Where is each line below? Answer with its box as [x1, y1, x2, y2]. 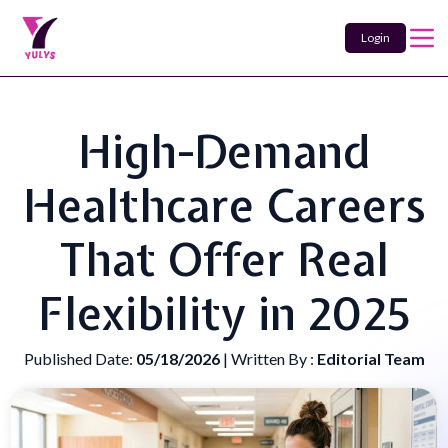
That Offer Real [59, 230, 389, 290]
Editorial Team [316, 349, 425, 368]
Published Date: [23, 349, 136, 368]
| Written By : [222, 349, 317, 368]
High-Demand [77, 122, 371, 182]
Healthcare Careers [23, 176, 425, 236]
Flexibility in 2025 [37, 284, 411, 344]
